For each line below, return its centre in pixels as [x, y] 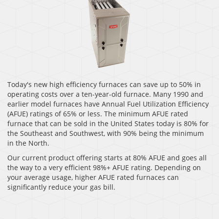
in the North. [28, 143]
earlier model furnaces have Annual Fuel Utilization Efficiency [108, 104]
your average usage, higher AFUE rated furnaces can [93, 177]
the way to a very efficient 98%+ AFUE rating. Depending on [104, 168]
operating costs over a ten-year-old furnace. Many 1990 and [105, 94]
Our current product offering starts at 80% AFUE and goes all [107, 158]
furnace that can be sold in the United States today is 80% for [108, 124]
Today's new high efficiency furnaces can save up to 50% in [104, 85]
